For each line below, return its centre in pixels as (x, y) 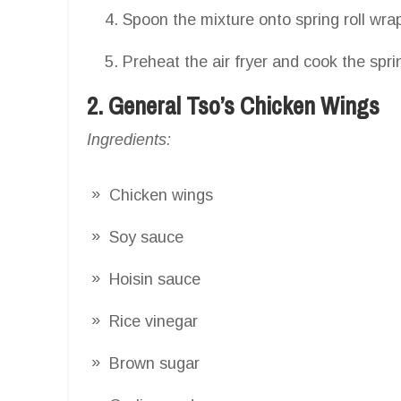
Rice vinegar (154, 321)
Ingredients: (129, 139)
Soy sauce (146, 237)
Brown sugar (154, 363)
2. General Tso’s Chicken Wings (233, 105)
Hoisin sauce (155, 279)
